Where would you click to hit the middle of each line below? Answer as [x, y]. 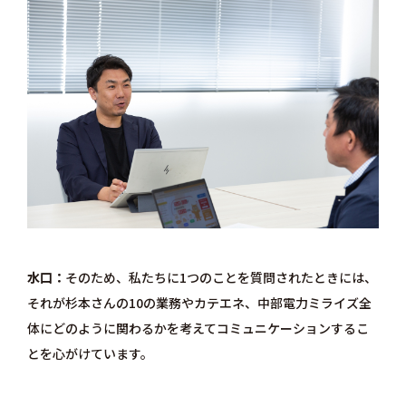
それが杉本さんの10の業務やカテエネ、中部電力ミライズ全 [199, 303]
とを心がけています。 [90, 353]
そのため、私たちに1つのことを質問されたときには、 [221, 277]
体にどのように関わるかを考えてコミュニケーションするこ [198, 328]
